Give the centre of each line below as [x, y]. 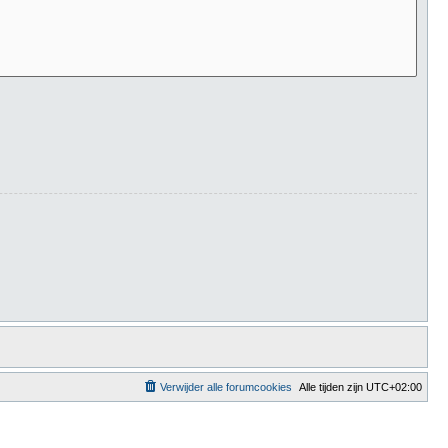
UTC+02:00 [394, 387]
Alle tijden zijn [332, 387]
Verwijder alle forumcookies [226, 387]
